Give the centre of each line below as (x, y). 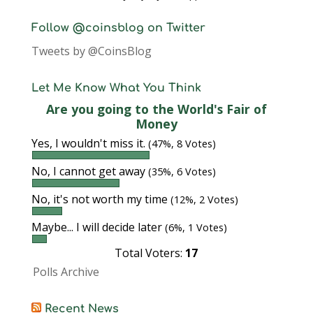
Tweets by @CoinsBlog (91, 51)
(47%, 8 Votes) (182, 144)
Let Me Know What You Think (116, 88)
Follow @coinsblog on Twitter (118, 28)
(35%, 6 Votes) (182, 172)
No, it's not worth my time (101, 199)
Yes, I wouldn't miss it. (89, 143)
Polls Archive (66, 272)
